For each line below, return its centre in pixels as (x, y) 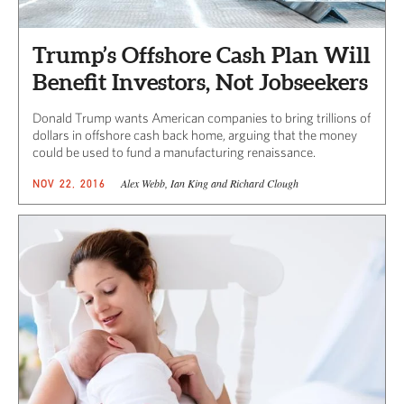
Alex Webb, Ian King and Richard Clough (209, 184)
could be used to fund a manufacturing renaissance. (174, 152)
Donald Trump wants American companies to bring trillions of (202, 118)
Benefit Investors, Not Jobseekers (200, 83)
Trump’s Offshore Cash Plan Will (202, 55)
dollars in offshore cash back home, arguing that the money (195, 135)
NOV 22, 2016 (69, 184)
